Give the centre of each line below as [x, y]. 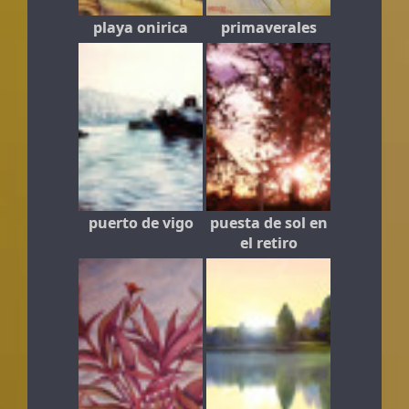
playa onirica [141, 27]
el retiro [268, 243]
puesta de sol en [268, 223]
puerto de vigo [141, 223]
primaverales [268, 27]
